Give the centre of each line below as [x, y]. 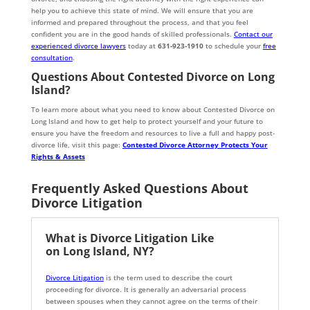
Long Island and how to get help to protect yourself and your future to [147, 121]
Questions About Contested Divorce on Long [153, 77]
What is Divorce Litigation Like [129, 238]
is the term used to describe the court [168, 278]
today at [142, 46]
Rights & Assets [58, 157]
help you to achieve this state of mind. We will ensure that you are [142, 11]
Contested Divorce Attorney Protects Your [195, 145]
